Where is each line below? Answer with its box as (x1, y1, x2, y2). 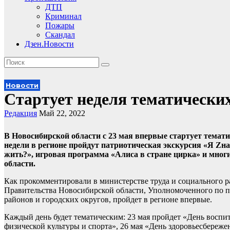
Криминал (45, 12, 82, 21)
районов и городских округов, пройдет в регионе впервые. (4, 195, 212, 204)
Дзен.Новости (25, 40, 74, 48)
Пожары (45, 21, 74, 30)
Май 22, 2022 (39, 109, 85, 118)
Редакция (4, 109, 37, 118)
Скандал (45, 30, 75, 39)
